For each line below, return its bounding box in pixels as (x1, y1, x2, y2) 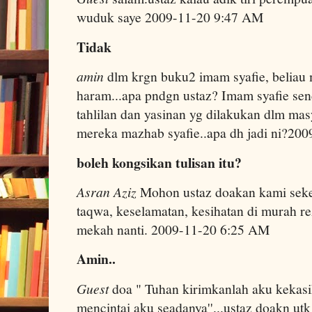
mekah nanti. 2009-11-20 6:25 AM (77, 219, 270, 239)
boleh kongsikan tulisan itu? (77, 152, 242, 173)
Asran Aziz (77, 182, 136, 201)
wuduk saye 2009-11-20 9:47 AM (77, 8, 263, 27)
